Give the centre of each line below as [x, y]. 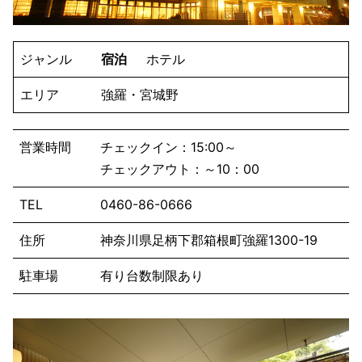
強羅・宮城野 [139, 94]
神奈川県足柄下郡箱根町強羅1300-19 [209, 240]
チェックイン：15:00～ [168, 147]
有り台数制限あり [152, 275]
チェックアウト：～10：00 [180, 168]
